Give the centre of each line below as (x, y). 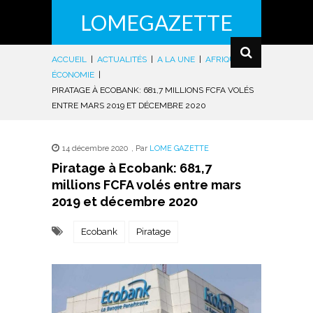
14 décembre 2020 (95, 148)
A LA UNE (176, 59)
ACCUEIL (69, 59)
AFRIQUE (223, 59)
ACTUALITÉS (122, 59)
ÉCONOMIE (73, 75)
